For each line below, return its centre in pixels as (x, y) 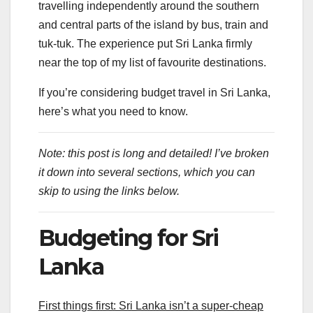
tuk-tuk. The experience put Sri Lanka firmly (145, 43)
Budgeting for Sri (129, 238)
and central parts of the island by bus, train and (153, 24)
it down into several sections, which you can (147, 172)
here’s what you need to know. (113, 111)
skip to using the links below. (109, 191)
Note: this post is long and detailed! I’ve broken (154, 153)
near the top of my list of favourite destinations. (152, 62)
